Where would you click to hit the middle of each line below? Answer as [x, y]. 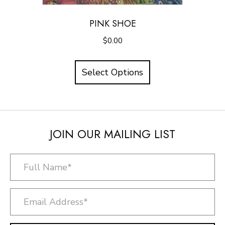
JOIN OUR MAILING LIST [113, 134]
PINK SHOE [113, 23]
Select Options [113, 72]
